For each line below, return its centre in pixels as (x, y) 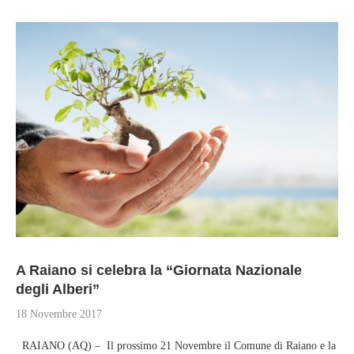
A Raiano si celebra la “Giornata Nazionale (159, 270)
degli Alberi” (58, 289)
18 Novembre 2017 (59, 314)
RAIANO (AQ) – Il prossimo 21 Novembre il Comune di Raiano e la (176, 346)
